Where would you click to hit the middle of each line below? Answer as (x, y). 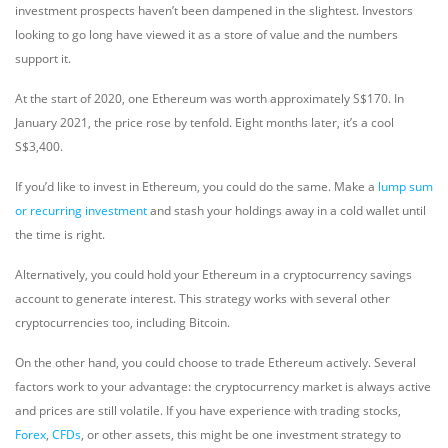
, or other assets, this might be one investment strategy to (241, 434)
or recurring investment (81, 210)
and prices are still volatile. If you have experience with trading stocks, (208, 410)
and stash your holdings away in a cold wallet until (286, 210)
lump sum (405, 186)
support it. (43, 58)
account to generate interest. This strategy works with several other (202, 298)
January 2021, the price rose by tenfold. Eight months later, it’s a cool (204, 122)
